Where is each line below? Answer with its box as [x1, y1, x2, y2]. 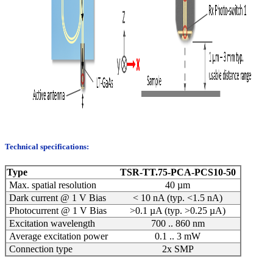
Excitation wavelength [7, 218, 95, 229]
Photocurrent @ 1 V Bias [7, 205, 107, 216]
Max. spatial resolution [7, 180, 96, 191]
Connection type [7, 244, 73, 255]
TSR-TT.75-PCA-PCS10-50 [119, 167, 236, 178]
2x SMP [161, 244, 194, 255]
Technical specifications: [5, 141, 91, 151]
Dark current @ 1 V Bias [7, 193, 106, 204]
